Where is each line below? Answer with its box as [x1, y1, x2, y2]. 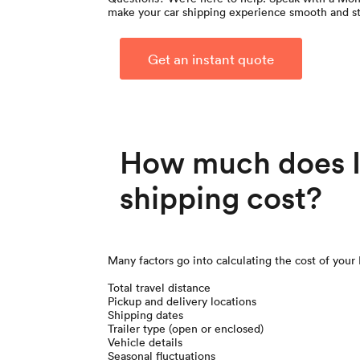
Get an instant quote [148, 50, 275, 68]
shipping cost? [120, 177, 323, 217]
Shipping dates [108, 307, 184, 323]
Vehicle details [108, 334, 183, 350]
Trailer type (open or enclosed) [108, 321, 264, 337]
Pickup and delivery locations [108, 293, 257, 309]
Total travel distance [108, 280, 211, 296]
